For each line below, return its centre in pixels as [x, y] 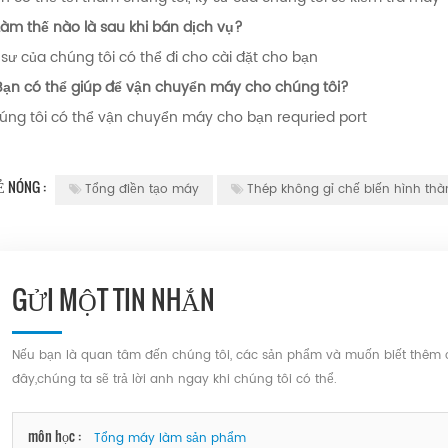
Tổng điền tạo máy [141, 190]
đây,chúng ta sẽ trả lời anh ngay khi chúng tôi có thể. [174, 380]
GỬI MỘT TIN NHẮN [113, 300]
